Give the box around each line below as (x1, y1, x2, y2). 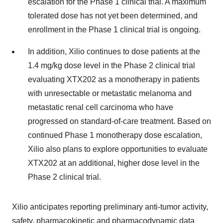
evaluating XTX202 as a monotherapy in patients (28, 75, 200, 84)
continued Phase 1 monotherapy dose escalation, (28, 131, 202, 139)
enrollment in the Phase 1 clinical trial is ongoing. (28, 25, 201, 34)
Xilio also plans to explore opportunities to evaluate (28, 145, 208, 153)
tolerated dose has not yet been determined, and (28, 11, 198, 20)
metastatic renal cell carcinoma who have (28, 103, 173, 111)
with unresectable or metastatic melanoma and (28, 89, 192, 98)
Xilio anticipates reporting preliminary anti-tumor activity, (12, 203, 208, 211)
